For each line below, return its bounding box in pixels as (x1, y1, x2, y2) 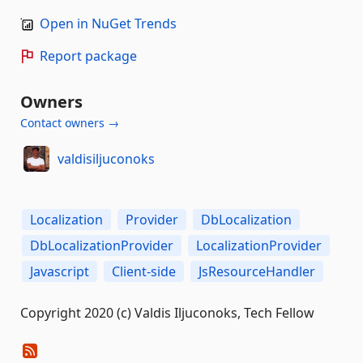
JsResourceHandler (199, 263, 315, 280)
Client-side (112, 263, 176, 280)
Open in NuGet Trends (40, 15, 177, 32)
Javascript (30, 263, 89, 280)
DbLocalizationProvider (30, 237, 173, 254)
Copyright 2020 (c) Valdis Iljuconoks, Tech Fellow (20, 304, 314, 322)
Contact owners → (20, 115, 119, 130)
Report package (40, 47, 137, 65)
